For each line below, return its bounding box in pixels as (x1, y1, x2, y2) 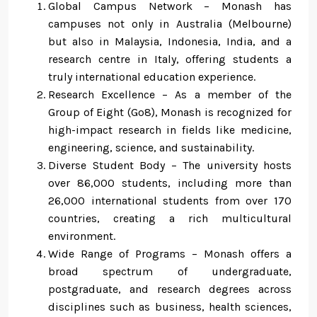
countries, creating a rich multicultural (48, 212, 292, 226)
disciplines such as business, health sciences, (48, 300, 292, 314)
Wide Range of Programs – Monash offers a (48, 247, 292, 261)
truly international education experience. (48, 70, 255, 84)
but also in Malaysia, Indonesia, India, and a (48, 35, 292, 49)
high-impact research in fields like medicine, (48, 123, 292, 137)
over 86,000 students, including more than (48, 176, 292, 190)
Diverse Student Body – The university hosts (48, 158, 292, 173)
